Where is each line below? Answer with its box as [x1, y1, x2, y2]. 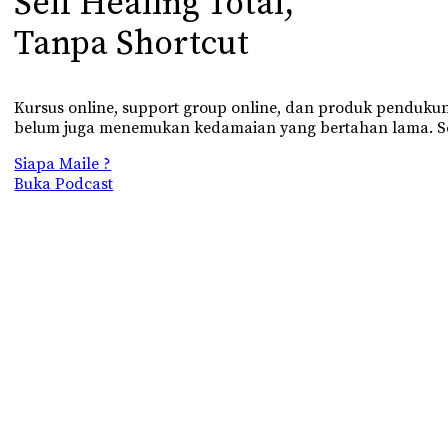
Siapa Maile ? [14, 154, 112, 175]
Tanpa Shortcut [14, 23, 250, 66]
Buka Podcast [14, 174, 114, 195]
